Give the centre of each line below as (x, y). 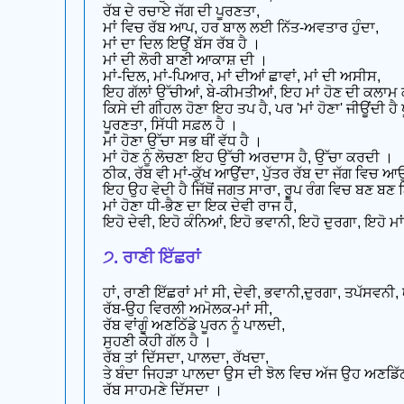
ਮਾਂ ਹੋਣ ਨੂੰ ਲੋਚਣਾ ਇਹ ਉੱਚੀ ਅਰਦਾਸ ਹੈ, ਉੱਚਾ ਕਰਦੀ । (248, 158)
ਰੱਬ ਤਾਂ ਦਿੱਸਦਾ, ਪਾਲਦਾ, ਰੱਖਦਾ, (186, 357)
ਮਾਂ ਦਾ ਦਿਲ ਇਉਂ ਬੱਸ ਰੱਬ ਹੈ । (182, 44)
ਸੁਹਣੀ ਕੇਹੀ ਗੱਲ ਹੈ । (157, 341)
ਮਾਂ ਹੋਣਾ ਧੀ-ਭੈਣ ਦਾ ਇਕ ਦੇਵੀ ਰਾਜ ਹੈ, (200, 207)
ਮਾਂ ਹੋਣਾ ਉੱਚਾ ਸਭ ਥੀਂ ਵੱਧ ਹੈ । (183, 142)
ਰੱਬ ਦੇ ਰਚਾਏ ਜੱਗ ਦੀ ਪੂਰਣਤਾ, (181, 12)
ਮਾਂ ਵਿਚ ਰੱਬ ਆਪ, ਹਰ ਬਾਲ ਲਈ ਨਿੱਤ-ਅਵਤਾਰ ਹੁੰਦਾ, (241, 28)
